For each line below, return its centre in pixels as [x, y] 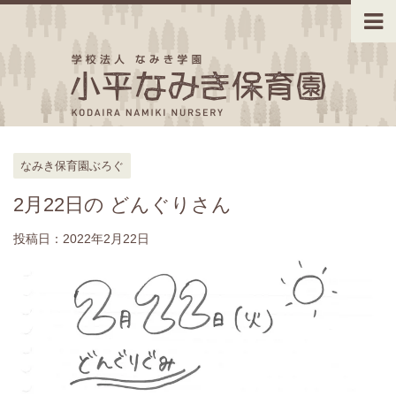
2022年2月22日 [106, 239]
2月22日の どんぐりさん [122, 205]
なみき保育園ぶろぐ [72, 166]
